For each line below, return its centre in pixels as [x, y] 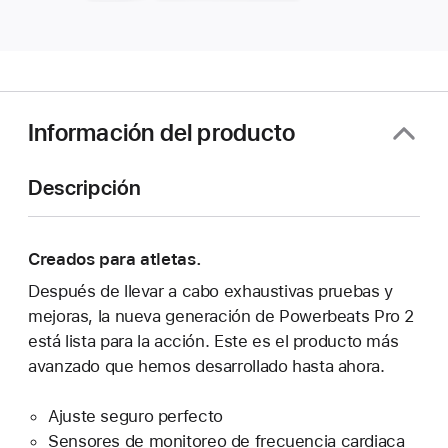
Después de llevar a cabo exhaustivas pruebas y [210, 290]
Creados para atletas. [115, 258]
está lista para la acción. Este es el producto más [213, 340]
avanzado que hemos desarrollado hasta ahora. [206, 365]
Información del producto [162, 133]
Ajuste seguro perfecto [135, 415]
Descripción [85, 187]
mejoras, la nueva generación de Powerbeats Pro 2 [221, 315]
